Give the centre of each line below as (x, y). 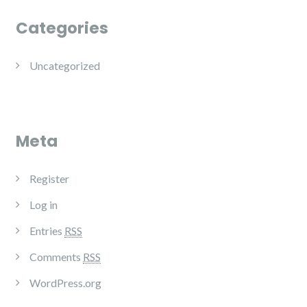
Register (49, 179)
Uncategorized (65, 66)
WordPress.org (65, 283)
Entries (47, 231)
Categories (62, 28)
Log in (44, 205)
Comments (56, 257)
